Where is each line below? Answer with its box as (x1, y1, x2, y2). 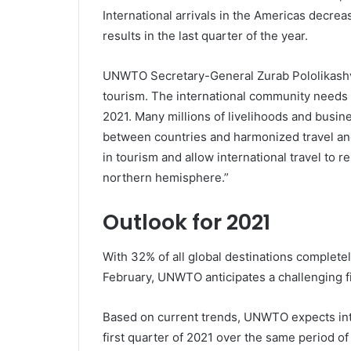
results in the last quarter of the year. (102, 27, 308, 43)
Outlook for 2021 (102, 207, 270, 237)
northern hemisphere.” (102, 169, 229, 185)
